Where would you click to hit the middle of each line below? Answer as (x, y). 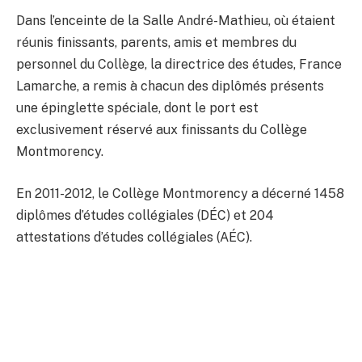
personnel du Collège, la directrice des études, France (179, 64)
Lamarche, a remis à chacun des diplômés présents (170, 86)
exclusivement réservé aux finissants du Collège (162, 129)
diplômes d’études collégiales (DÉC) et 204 (145, 215)
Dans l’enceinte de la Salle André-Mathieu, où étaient (176, 20)
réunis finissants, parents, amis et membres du (156, 42)
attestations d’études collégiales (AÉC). (134, 237)
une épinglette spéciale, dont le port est (137, 107)
